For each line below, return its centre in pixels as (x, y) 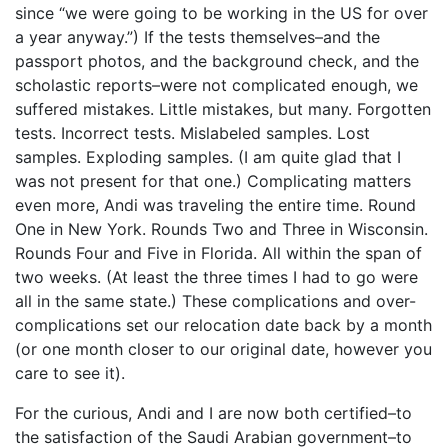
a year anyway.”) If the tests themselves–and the (197, 37)
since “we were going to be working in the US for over (221, 13)
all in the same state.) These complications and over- (215, 301)
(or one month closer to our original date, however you (223, 349)
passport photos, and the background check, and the (217, 61)
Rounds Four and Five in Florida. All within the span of (218, 253)
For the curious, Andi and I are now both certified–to (213, 413)
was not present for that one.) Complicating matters (213, 181)
